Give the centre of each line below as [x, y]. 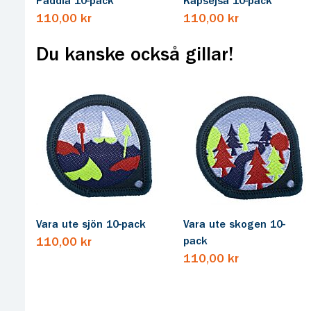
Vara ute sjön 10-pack [91, 225]
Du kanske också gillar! [135, 55]
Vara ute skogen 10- [234, 225]
